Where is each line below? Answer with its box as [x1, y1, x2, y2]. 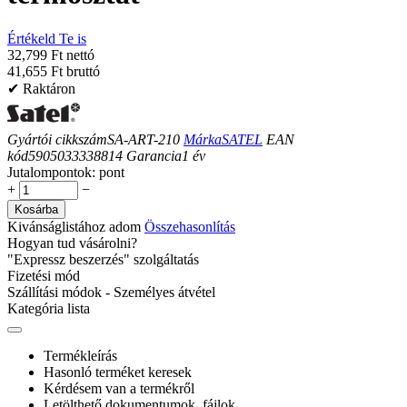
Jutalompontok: [7, 164, 95, 180]
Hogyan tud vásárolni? [7, 234, 137, 251]
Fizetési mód [7, 267, 80, 283]
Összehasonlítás [144, 218, 235, 234]
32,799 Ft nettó [7, 46, 94, 63]
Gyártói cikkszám [7, 131, 107, 147]
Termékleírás [44, 347, 117, 363]
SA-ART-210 [107, 131, 180, 147]
